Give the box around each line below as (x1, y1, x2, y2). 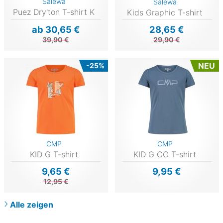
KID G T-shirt (29, 149, 78, 160)
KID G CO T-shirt (133, 149, 197, 160)
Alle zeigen (10, 200, 53, 210)
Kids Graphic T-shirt (127, 7, 203, 17)
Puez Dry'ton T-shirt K (13, 6, 95, 17)
